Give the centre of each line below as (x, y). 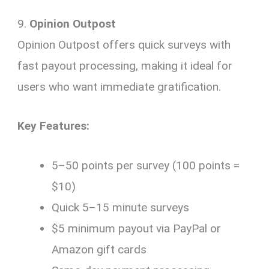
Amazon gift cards (99, 249)
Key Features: (54, 126)
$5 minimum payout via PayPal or (137, 228)
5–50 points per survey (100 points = (146, 165)
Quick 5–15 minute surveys (121, 207)
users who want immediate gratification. (119, 87)
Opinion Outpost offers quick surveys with (124, 45)
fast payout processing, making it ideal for (125, 66)
